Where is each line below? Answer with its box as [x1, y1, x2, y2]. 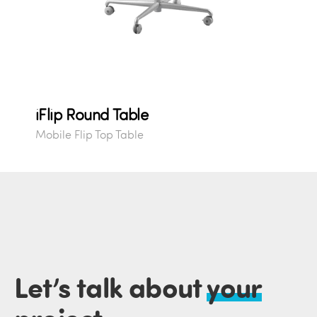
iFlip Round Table [35, 105, 149, 125]
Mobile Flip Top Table [35, 127, 144, 142]
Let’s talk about [14, 267, 207, 306]
